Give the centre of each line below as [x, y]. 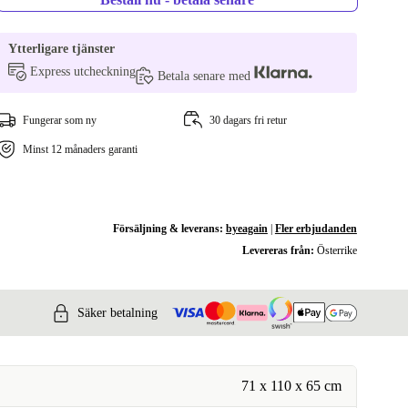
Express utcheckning [83, 71]
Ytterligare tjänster [62, 49]
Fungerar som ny [60, 120]
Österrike [337, 250]
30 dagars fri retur [248, 120]
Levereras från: [279, 250]
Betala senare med [206, 76]
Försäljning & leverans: [169, 229]
